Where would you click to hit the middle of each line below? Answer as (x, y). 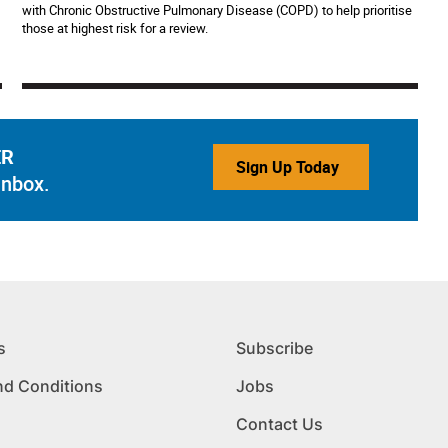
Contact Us (279, 424)
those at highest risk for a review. (115, 28)
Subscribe (274, 348)
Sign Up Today (288, 166)
